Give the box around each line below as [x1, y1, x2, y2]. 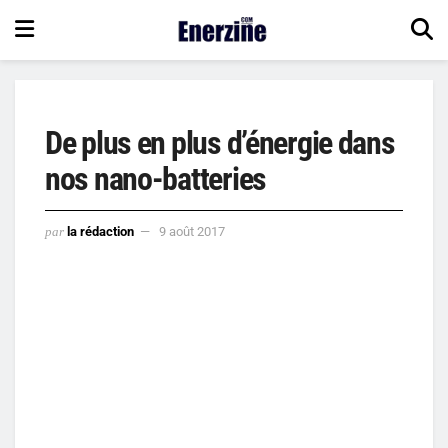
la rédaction [67, 223, 134, 239]
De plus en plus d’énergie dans [45, 124, 395, 162]
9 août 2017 [159, 223, 225, 239]
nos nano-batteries [45, 160, 266, 198]
